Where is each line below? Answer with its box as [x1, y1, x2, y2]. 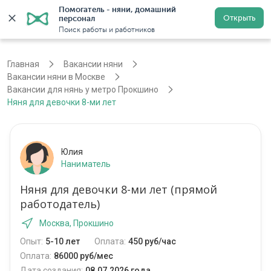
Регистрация [181, 14, 233, 24]
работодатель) [20, 197, 100, 212]
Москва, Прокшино [39, 218, 114, 229]
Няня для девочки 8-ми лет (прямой [20, 182, 217, 197]
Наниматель [61, 159, 111, 169]
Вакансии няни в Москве [7, 72, 105, 82]
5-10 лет [45, 237, 80, 247]
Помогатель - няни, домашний [59, 5, 176, 14]
